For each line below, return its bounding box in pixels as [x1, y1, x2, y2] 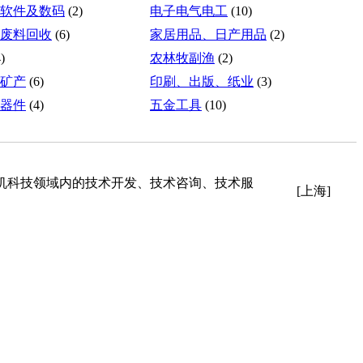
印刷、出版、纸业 [150, 74, 254, 88]
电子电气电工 [150, 3, 228, 18]
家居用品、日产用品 [150, 27, 267, 41]
